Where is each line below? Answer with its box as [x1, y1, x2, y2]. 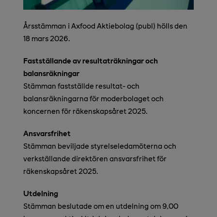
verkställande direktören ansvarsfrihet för [23, 154, 167, 163]
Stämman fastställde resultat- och [23, 81, 139, 91]
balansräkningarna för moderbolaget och [23, 93, 164, 103]
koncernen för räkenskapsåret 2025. [23, 106, 147, 116]
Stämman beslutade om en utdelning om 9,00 [23, 201, 178, 211]
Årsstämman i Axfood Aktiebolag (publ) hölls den [23, 21, 187, 31]
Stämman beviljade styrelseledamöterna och [23, 141, 176, 151]
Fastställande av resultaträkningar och [23, 56, 158, 65]
